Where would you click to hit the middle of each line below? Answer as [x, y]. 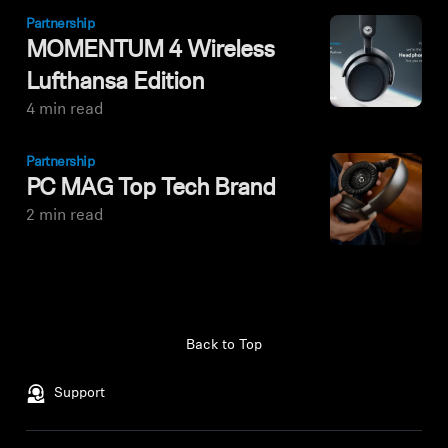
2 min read [65, 216]
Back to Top [224, 346]
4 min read [65, 110]
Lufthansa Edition [115, 83]
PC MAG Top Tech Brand [150, 189]
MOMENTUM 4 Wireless [150, 51]
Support [80, 394]
